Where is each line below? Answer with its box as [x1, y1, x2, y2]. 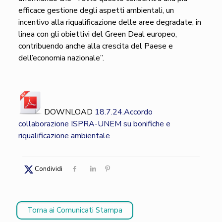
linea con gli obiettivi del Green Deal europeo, [18, 29, 177, 40]
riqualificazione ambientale [18, 130, 110, 141]
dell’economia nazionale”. [18, 53, 104, 63]
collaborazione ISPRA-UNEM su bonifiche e [18, 118, 170, 129]
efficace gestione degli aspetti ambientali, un [18, 5, 174, 16]
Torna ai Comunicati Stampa [27, 205, 122, 215]
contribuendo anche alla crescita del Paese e [18, 41, 173, 52]
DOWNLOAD [42, 107, 95, 117]
